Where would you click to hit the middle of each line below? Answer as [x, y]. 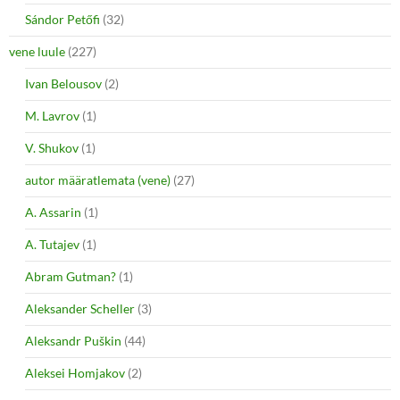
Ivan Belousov [63, 83]
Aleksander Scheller [80, 308]
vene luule [37, 51]
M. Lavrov [52, 115]
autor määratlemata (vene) [98, 179]
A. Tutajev [52, 244]
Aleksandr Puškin [73, 340]
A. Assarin [53, 212]
